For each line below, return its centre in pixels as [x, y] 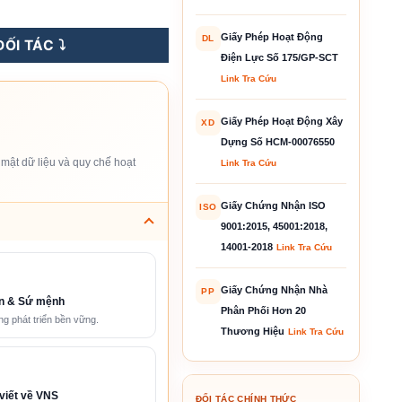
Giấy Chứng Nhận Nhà [274, 289]
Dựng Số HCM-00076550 [277, 141]
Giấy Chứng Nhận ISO [273, 205]
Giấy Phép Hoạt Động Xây [281, 121]
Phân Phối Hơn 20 [263, 310]
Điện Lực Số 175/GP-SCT [279, 57]
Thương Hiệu [252, 331]
